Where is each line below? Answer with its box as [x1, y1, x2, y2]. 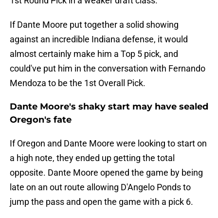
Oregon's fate [10, 114, 72, 126]
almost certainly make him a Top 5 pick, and [10, 49, 178, 59]
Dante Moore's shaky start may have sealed [10, 101, 208, 112]
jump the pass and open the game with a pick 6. [10, 197, 193, 207]
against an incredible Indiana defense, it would [10, 34, 188, 45]
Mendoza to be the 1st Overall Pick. [10, 78, 145, 89]
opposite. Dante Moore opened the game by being [10, 167, 203, 178]
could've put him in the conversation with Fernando [10, 63, 205, 74]
